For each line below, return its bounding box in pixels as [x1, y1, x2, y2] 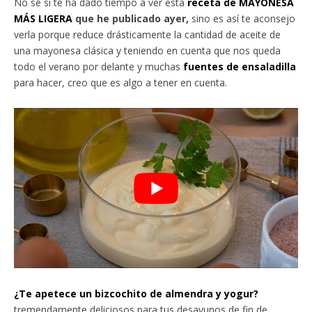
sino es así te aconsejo [192, 12, 295, 26]
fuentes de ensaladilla [183, 60, 296, 74]
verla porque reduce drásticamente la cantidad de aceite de [14, 28, 281, 42]
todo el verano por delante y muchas [14, 60, 183, 74]
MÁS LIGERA [14, 12, 72, 26]
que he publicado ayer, [72, 12, 192, 26]
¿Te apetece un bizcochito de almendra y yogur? [14, 286, 258, 300]
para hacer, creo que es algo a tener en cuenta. [14, 76, 227, 90]
